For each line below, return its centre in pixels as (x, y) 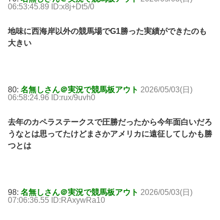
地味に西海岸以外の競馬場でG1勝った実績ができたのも (107, 31)
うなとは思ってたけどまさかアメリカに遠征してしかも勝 (110, 134)
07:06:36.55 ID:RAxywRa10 (56, 200)
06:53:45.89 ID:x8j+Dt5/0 (51, 7)
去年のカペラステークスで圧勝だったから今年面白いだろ (110, 122)
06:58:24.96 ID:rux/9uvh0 (52, 98)
